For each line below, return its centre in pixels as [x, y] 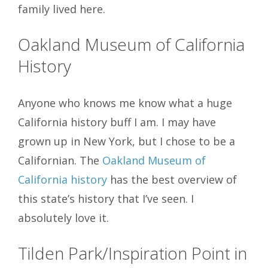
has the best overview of [172, 180]
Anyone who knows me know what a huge [125, 103]
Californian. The [60, 161]
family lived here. [62, 9]
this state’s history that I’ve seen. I [106, 199]
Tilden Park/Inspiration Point [124, 253]
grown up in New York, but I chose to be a [127, 141]
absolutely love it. [63, 218]
